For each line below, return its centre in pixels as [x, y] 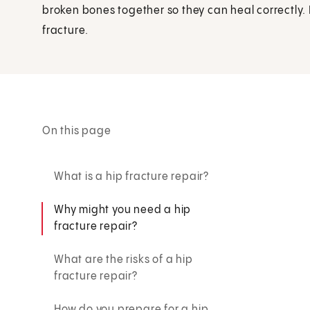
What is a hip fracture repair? [132, 176]
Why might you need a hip [123, 210]
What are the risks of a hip [124, 259]
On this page [77, 131]
